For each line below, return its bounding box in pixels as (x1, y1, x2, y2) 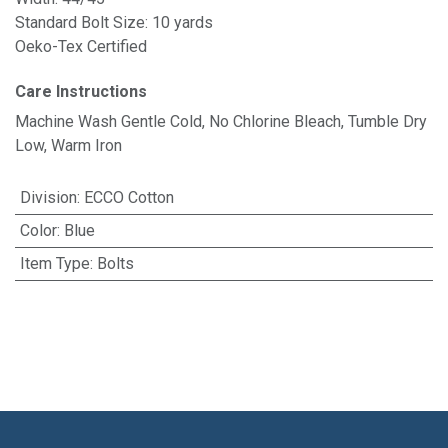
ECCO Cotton (83, 188, 174, 207)
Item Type (19, 254, 90, 273)
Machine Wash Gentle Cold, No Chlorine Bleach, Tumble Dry (15, 112, 427, 131)
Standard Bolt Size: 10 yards (15, 13, 213, 32)
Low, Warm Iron (15, 136, 122, 155)
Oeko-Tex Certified (15, 37, 147, 56)
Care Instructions (15, 80, 147, 104)
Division (19, 188, 77, 207)
